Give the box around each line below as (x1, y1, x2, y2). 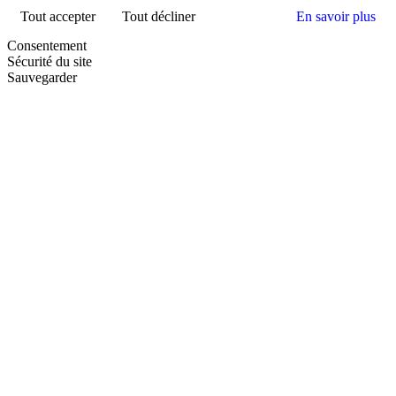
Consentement (7, 37, 87, 53)
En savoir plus (296, 8, 376, 24)
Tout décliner (122, 8, 195, 24)
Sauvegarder (7, 69, 77, 85)
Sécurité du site (7, 53, 92, 69)
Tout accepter (20, 8, 95, 24)
